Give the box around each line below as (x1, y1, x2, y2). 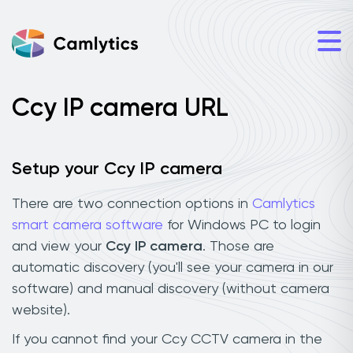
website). (12, 303, 70, 318)
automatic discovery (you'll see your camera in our (12, 260, 333, 275)
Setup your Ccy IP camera (12, 161, 222, 178)
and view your (12, 239, 106, 254)
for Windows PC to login (163, 217, 321, 232)
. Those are (203, 239, 274, 254)
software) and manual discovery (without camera (12, 281, 329, 296)
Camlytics (252, 196, 315, 211)
